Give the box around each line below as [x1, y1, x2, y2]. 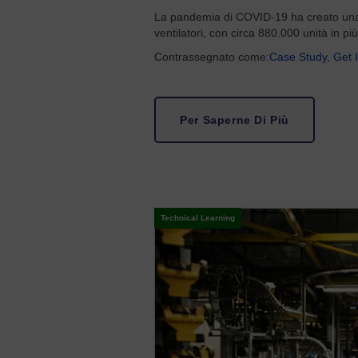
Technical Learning [161, 213, 236, 222]
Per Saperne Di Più [180, 113, 290, 126]
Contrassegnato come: [154, 50, 270, 63]
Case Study [269, 50, 328, 63]
